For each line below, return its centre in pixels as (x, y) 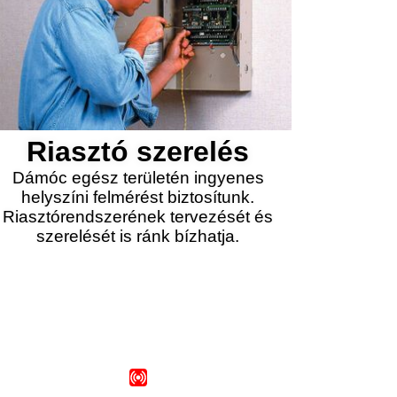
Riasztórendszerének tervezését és (138, 217)
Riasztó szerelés (138, 152)
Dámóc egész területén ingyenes (138, 178)
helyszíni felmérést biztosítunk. (138, 197)
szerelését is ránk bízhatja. (138, 236)
